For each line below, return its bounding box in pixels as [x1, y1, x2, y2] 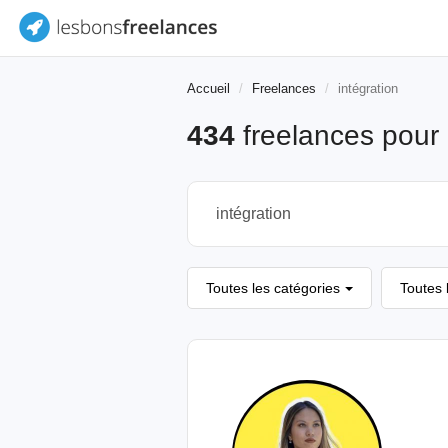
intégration [338, 81, 398, 96]
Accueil [187, 81, 230, 96]
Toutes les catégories [206, 280, 340, 296]
